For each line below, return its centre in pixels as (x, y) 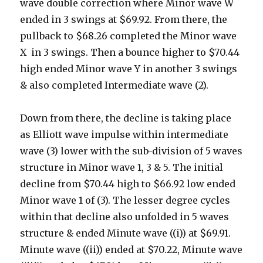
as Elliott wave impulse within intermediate (124, 134)
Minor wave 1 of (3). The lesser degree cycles (125, 200)
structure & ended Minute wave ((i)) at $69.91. (126, 233)
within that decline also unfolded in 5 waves (125, 217)
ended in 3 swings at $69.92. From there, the (124, 19)
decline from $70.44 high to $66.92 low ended (128, 184)
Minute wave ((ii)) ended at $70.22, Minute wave (131, 249)
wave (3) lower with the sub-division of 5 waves (131, 151)
